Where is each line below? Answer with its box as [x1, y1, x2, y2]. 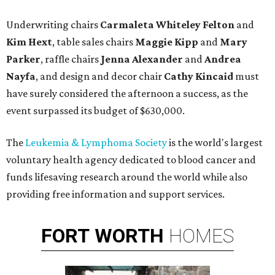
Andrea [204, 53, 241, 66]
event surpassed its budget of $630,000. [6, 104, 185, 117]
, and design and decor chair [36, 70, 164, 83]
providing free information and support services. [6, 188, 225, 201]
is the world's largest [167, 136, 263, 149]
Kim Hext [6, 36, 52, 48]
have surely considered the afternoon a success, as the [6, 87, 248, 100]
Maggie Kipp [135, 36, 198, 48]
